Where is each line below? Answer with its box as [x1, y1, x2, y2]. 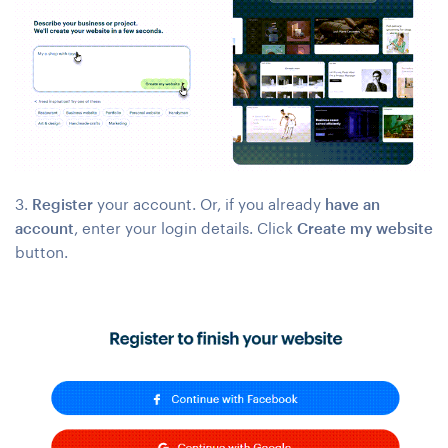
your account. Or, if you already [93, 194, 325, 213]
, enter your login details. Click [74, 218, 297, 237]
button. [15, 242, 68, 261]
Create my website [297, 218, 433, 237]
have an [325, 194, 380, 213]
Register [32, 194, 93, 213]
